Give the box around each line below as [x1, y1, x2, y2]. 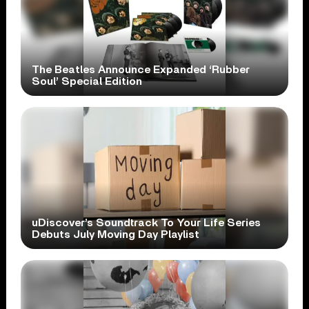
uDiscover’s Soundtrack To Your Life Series [32, 217, 261, 229]
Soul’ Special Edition [32, 76, 143, 88]
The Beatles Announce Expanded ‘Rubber [32, 64, 250, 76]
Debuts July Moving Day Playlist [32, 229, 200, 241]
